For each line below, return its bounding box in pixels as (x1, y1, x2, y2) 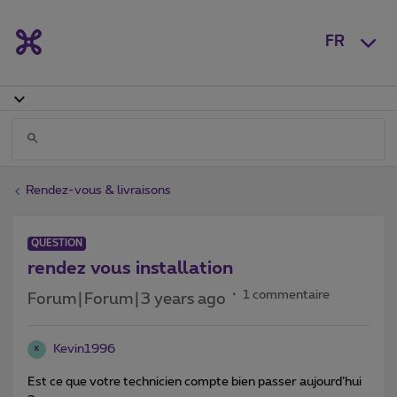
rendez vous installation (27, 259, 233, 277)
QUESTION (31, 237, 82, 248)
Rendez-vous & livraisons (26, 183, 171, 197)
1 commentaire (243, 288, 330, 301)
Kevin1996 (53, 342, 115, 355)
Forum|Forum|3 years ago (27, 291, 226, 307)
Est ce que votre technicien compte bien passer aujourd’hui (27, 375, 362, 388)
